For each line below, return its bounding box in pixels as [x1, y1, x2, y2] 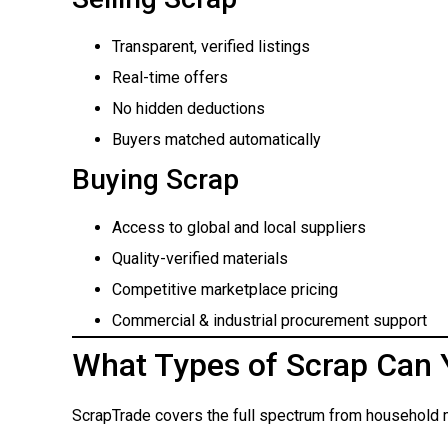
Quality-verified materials [112, 248, 288, 268]
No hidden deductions [112, 98, 265, 118]
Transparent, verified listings [112, 36, 310, 56]
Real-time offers [112, 67, 228, 87]
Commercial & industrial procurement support [112, 310, 427, 330]
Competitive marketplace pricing [112, 279, 338, 299]
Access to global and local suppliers [112, 217, 366, 237]
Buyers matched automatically [112, 129, 321, 149]
